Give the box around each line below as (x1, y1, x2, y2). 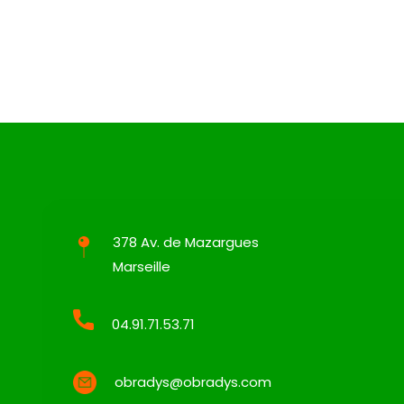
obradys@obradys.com (114, 372, 271, 391)
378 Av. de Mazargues (112, 233, 259, 252)
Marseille (112, 257, 170, 276)
